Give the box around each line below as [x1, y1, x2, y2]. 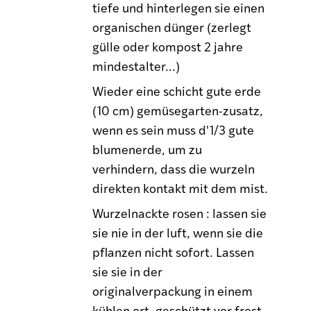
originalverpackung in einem [92, 281, 253, 299]
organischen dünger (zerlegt [92, 17, 252, 35]
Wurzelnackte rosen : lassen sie [92, 203, 267, 221]
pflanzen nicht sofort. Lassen [92, 242, 255, 260]
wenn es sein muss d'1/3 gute [92, 120, 255, 138]
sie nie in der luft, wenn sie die [92, 223, 264, 241]
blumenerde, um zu [92, 140, 203, 158]
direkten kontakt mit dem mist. [92, 178, 269, 196]
